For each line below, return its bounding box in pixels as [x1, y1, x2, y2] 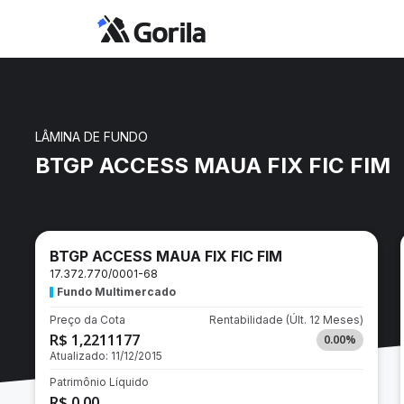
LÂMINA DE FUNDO [35, 129, 148, 144]
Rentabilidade [208, 313, 286, 326]
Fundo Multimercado [57, 285, 176, 298]
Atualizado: [50, 349, 111, 363]
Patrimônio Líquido [50, 375, 149, 389]
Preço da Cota [50, 313, 125, 326]
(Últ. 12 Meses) [285, 313, 363, 326]
